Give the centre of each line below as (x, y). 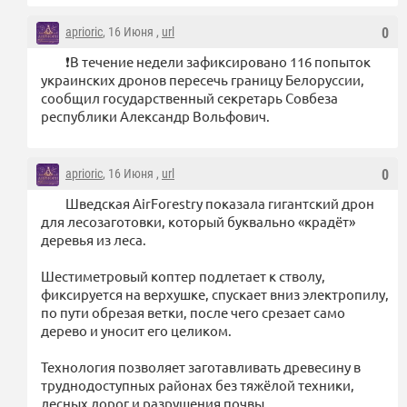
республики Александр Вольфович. (155, 115)
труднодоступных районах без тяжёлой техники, (198, 384)
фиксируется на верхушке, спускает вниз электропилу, (215, 293)
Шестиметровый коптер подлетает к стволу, (183, 275)
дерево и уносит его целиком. (136, 330)
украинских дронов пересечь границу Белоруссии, (203, 79)
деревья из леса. (94, 239)
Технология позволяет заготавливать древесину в (201, 366)
